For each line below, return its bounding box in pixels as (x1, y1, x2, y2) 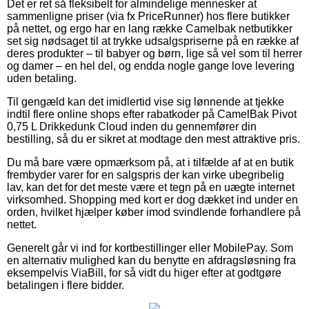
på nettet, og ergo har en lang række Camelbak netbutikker (7, 22, 292, 34)
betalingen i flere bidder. (7, 279, 124, 291)
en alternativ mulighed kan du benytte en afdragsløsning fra (7, 254, 296, 266)
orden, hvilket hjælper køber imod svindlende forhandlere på (7, 206, 301, 218)
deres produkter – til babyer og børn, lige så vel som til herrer (7, 47, 302, 59)
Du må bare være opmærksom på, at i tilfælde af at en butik (7, 156, 294, 168)
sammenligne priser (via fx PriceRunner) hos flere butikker (7, 10, 290, 22)
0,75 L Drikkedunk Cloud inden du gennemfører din (7, 120, 257, 132)
